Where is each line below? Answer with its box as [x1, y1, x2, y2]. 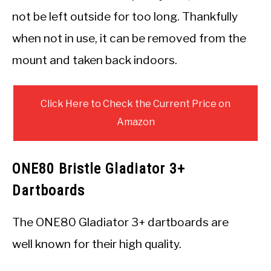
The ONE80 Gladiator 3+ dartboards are [12, 215, 229, 230]
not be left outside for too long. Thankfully [12, 9, 238, 24]
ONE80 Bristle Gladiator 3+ [12, 160, 185, 178]
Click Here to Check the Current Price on [41, 98, 230, 110]
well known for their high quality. [12, 237, 181, 252]
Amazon [116, 116, 155, 128]
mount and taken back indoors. [12, 53, 177, 68]
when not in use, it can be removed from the [12, 31, 246, 46]
